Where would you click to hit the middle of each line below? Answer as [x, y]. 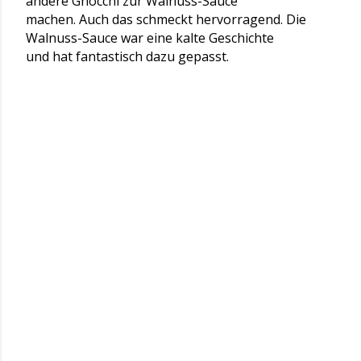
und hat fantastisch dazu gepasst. [127, 56]
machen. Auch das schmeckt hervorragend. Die [166, 19]
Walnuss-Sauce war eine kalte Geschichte [150, 38]
